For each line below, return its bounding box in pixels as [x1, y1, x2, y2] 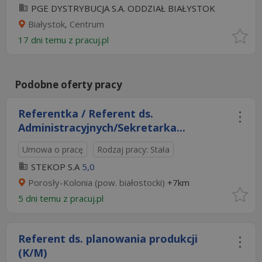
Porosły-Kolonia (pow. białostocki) [28, 177, 165, 188]
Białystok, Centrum [28, 18, 104, 30]
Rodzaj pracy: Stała [97, 144, 170, 155]
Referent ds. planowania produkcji [18, 232, 198, 246]
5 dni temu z [18, 192, 70, 204]
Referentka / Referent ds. [18, 106, 153, 120]
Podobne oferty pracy [15, 78, 122, 91]
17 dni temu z [18, 34, 75, 46]
